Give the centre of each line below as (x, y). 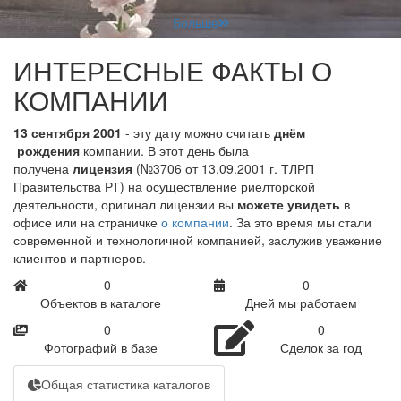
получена (43, 168)
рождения (47, 150)
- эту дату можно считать (198, 132)
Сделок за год (321, 347)
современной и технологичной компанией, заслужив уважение (198, 240)
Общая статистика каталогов (126, 384)
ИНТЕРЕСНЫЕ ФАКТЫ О (173, 70)
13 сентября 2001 (68, 132)
